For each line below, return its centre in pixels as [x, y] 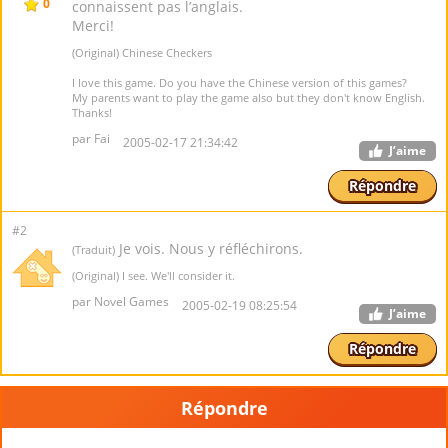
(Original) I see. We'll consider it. [153, 275]
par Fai [91, 138]
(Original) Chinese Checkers [142, 52]
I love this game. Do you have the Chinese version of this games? [239, 82]
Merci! [93, 25]
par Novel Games [120, 301]
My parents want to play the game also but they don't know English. [248, 97]
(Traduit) [93, 249]
